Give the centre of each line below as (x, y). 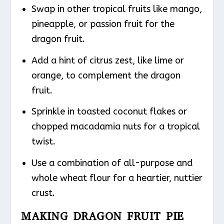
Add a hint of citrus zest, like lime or (107, 60)
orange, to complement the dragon (106, 75)
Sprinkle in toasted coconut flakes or (109, 112)
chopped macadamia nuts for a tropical (115, 127)
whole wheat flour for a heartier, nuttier (117, 178)
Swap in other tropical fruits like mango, (116, 9)
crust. (43, 193)
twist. (43, 142)
